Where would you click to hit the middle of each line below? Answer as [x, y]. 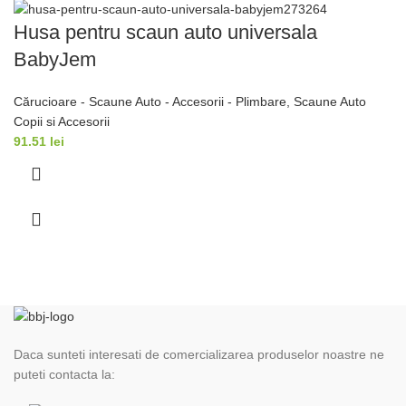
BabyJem [55, 59]
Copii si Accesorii [62, 121]
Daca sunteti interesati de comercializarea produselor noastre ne [199, 355]
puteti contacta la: [64, 375]
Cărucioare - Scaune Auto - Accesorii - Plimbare [150, 101]
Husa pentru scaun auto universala [165, 32]
